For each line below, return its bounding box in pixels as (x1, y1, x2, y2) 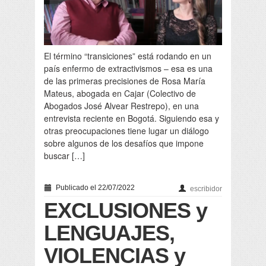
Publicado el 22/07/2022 (54, 183, 135, 192)
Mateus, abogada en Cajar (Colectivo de (44, 87, 196, 100)
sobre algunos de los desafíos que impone (44, 137, 204, 150)
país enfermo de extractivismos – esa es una (44, 62, 213, 75)
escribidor (190, 185, 222, 194)
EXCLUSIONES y (44, 198, 207, 223)
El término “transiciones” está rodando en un (44, 50, 211, 62)
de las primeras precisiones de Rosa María (44, 75, 205, 87)
